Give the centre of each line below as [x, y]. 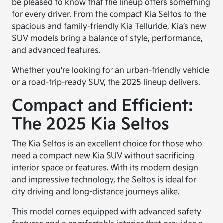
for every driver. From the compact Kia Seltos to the [109, 15]
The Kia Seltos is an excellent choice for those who [107, 144]
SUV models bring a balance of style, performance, [108, 39]
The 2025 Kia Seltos [91, 125]
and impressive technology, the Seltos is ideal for [104, 180]
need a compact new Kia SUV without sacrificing [103, 156]
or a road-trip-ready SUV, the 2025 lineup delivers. [106, 82]
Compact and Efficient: [103, 106]
